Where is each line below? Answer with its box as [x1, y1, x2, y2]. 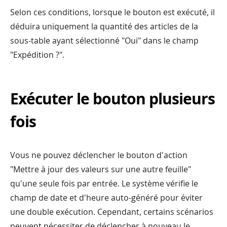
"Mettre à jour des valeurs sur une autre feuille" [10, 163, 191, 175]
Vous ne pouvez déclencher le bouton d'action [10, 149, 187, 161]
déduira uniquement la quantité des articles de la [10, 20, 198, 32]
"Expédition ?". [10, 49, 64, 60]
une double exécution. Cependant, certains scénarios [10, 206, 213, 217]
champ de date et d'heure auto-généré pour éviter [10, 192, 203, 203]
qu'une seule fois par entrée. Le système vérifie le [10, 177, 198, 189]
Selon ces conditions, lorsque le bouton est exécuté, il [10, 6, 215, 18]
